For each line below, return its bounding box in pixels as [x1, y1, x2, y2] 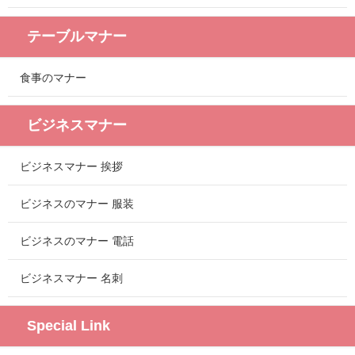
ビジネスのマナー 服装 [20, 197, 134, 211]
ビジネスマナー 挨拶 [20, 160, 123, 174]
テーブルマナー [27, 29, 127, 45]
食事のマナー [20, 71, 86, 85]
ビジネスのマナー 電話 [20, 235, 134, 248]
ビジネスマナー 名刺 [20, 272, 123, 285]
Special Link [27, 318, 110, 334]
